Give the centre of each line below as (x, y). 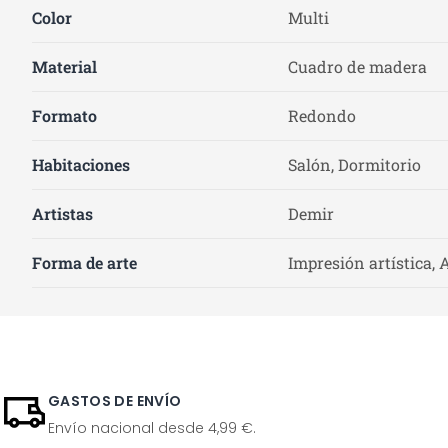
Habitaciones (81, 164)
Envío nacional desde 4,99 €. (152, 428)
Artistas (62, 213)
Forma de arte (84, 262)
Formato (64, 115)
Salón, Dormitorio (354, 164)
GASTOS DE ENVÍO (115, 401)
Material (64, 66)
